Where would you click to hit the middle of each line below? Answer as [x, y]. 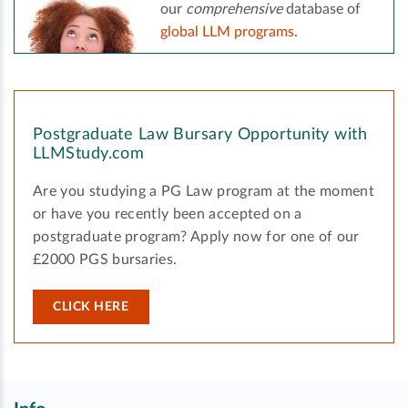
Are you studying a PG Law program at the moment [204, 192]
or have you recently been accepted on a [168, 214]
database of [321, 10]
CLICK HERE [91, 307]
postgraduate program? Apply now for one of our [196, 237]
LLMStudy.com [89, 154]
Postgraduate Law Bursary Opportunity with [200, 135]
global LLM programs [227, 32]
